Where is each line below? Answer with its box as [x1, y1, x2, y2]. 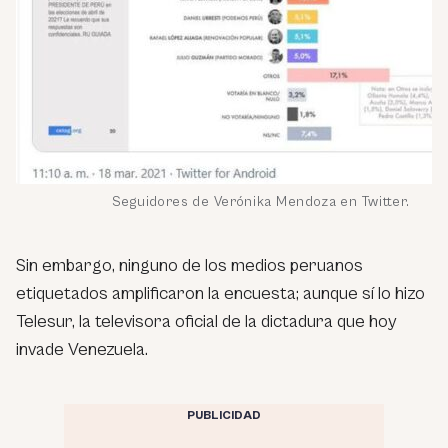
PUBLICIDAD [187, 408, 261, 422]
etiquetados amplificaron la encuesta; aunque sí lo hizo [16, 282, 425, 304]
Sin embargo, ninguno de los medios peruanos [16, 254, 363, 276]
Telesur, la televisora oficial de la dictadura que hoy [16, 310, 397, 332]
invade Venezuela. [16, 338, 148, 360]
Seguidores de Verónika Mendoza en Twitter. [111, 193, 411, 210]
